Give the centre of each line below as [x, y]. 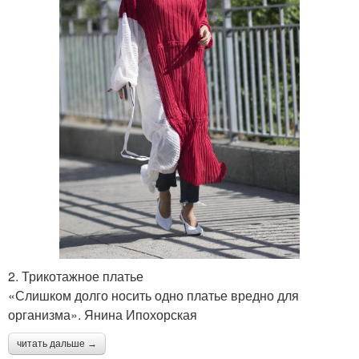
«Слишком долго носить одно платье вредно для [153, 296]
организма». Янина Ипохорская [103, 315]
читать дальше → [57, 344]
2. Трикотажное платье [76, 276]
